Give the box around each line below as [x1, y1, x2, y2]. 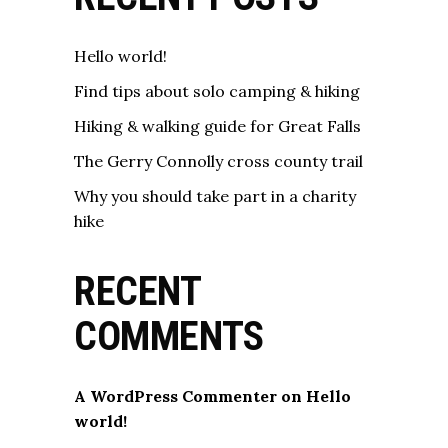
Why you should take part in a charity [74, 185, 356, 206]
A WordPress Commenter [74, 385, 277, 406]
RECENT [74, 267, 201, 315]
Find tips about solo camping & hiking [74, 80, 360, 101]
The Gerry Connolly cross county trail [74, 150, 363, 171]
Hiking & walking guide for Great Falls [74, 115, 361, 136]
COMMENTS [74, 312, 264, 360]
